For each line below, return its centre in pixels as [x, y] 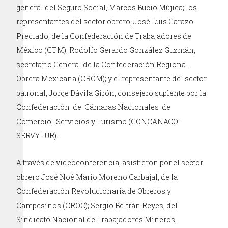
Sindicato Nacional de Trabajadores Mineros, [97, 220]
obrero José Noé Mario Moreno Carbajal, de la [97, 177]
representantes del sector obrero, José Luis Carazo [105, 22]
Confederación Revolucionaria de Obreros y [94, 191]
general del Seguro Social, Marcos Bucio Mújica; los [107, 8]
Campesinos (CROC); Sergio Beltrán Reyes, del [97, 206]
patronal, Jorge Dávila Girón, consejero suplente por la [111, 93]
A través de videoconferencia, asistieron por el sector [110, 163]
